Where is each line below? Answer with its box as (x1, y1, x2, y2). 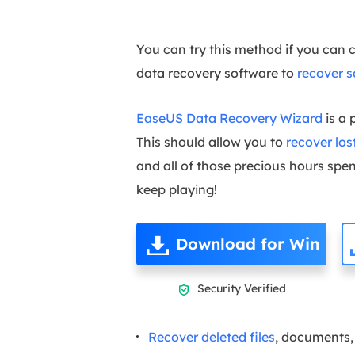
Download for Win (176, 234, 319, 254)
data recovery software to (136, 65, 297, 81)
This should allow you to (136, 134, 286, 150)
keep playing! (136, 181, 217, 197)
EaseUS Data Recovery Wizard (136, 110, 323, 126)
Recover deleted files (148, 329, 275, 345)
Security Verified (194, 281, 286, 296)
